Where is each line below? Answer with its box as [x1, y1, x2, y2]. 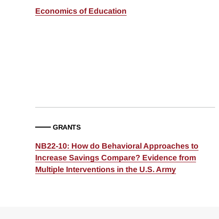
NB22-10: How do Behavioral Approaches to [35, 142, 198, 151]
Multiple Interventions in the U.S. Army [35, 165, 176, 174]
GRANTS [53, 123, 80, 131]
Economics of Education [35, 7, 127, 16]
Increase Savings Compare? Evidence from [35, 153, 196, 162]
